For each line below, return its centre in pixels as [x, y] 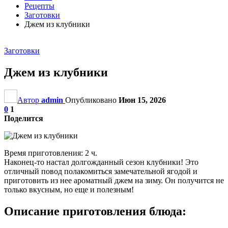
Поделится [24, 118]
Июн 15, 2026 [142, 100]
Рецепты [39, 6]
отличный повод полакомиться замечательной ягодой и [101, 171]
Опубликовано [92, 100]
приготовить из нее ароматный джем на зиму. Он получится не [114, 180]
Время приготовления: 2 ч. [51, 153]
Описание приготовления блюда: [95, 211]
